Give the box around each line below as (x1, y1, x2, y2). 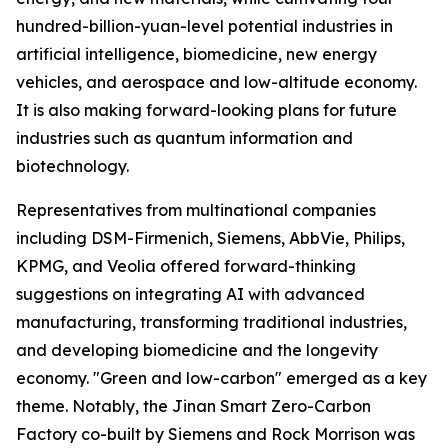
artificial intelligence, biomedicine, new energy (16, 43, 377, 64)
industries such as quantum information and (16, 127, 353, 148)
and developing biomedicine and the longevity (16, 339, 378, 360)
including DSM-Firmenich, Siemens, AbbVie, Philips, (16, 227, 405, 248)
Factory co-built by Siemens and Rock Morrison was (16, 423, 415, 444)
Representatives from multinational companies (16, 199, 376, 220)
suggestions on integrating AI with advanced (16, 283, 365, 304)
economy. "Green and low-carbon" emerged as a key (16, 367, 427, 388)
